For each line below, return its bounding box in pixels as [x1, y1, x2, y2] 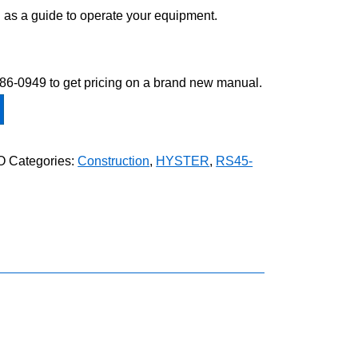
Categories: [9, 153, 78, 168]
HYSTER [156, 153, 210, 168]
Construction [78, 153, 150, 168]
